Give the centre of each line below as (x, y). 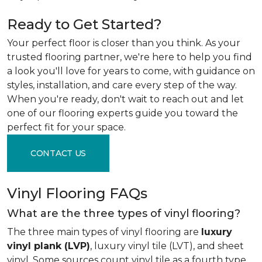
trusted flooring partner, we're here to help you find (130, 57)
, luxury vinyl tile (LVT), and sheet (167, 246)
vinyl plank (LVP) (49, 246)
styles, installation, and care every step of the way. (122, 85)
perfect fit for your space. (66, 127)
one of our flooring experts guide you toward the (123, 113)
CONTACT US (58, 153)
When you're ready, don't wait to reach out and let (125, 99)
